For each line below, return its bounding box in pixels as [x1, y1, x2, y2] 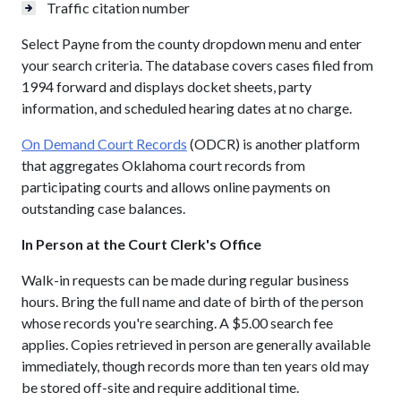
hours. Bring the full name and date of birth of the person [21, 292, 363, 310]
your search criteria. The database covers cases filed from [21, 55, 373, 73]
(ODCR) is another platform [187, 134, 360, 152]
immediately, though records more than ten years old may [21, 356, 369, 374]
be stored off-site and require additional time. [21, 378, 299, 396]
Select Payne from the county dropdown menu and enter [21, 34, 362, 52]
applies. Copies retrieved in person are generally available [21, 335, 371, 353]
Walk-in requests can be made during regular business [21, 270, 349, 288]
